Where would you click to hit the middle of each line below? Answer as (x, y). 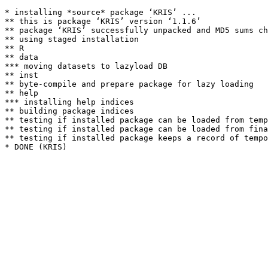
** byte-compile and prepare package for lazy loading (129, 84)
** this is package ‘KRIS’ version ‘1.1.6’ (103, 21)
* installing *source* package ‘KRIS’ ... (100, 12)
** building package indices (69, 111)
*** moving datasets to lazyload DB (86, 66)
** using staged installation (72, 39)
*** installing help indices (69, 102)
